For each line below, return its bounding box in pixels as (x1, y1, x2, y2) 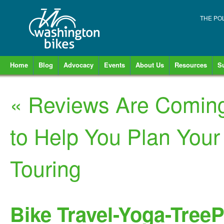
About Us (135, 60, 164, 69)
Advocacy (63, 60, 93, 69)
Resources (174, 60, 207, 69)
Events (104, 60, 125, 69)
